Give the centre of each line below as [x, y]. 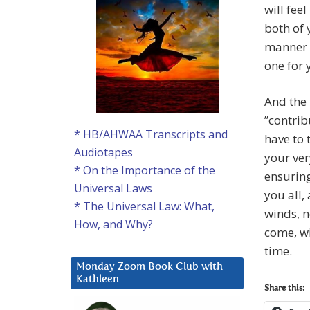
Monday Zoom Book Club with [149, 267]
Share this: [284, 289]
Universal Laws [113, 189]
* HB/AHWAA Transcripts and [151, 135]
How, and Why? [113, 225]
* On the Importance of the [145, 171]
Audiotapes [103, 153]
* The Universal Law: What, [144, 207]
